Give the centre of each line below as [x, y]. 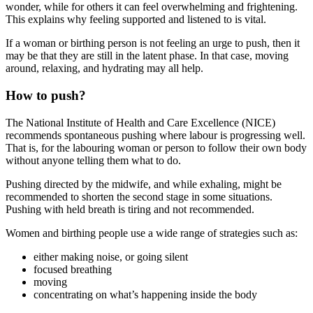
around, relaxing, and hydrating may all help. [104, 68]
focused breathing [73, 269]
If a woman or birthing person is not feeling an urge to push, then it [153, 43]
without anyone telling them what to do [92, 160]
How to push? [48, 95]
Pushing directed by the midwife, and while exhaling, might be [144, 184]
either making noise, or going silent [111, 256]
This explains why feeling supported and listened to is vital [134, 20]
